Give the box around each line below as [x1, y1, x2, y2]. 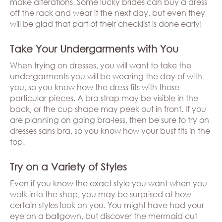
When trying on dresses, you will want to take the [10, 60, 191, 70]
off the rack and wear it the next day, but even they [10, 7, 205, 18]
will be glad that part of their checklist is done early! [10, 18, 202, 29]
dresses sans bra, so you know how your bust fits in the [10, 125, 210, 136]
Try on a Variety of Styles [10, 161, 127, 172]
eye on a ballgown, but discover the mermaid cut [10, 211, 197, 221]
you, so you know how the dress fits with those [10, 82, 179, 92]
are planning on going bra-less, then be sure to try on [10, 114, 209, 125]
